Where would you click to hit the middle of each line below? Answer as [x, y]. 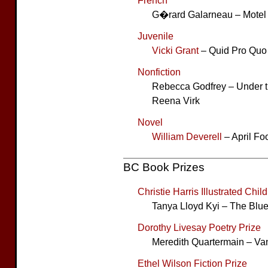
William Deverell [187, 136]
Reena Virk [176, 100]
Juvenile [156, 36]
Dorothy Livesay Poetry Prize [199, 227]
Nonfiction [159, 72]
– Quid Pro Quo [233, 50]
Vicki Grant [175, 50]
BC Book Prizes [164, 167]
